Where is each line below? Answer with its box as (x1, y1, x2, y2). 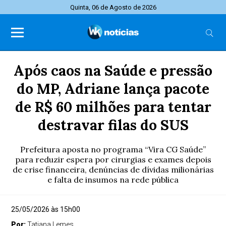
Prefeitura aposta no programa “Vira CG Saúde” (20, 144, 206, 154)
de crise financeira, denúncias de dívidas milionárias (12, 164, 214, 175)
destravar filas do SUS (37, 116, 189, 134)
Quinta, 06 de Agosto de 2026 (70, 4, 156, 11)
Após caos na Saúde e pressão (14, 62, 212, 80)
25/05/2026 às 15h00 (11, 205, 81, 213)
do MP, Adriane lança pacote (17, 80, 209, 98)
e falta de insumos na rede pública (47, 175, 179, 185)
